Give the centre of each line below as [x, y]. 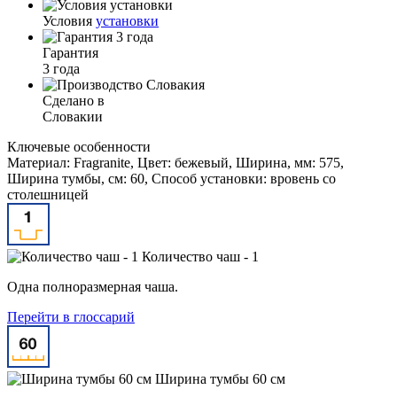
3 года [61, 68]
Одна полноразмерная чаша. [93, 286]
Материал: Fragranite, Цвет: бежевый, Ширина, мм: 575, [175, 162]
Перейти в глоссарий [71, 316]
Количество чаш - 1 [200, 256]
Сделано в [74, 100]
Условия [69, 20]
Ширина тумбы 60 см [220, 378]
